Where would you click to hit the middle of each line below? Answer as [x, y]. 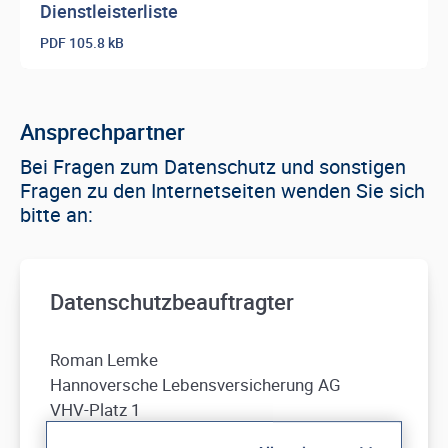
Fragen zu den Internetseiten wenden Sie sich [222, 190]
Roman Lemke [104, 359]
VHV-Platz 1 [95, 409]
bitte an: [56, 214]
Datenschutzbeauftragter [172, 301]
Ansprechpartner [102, 131]
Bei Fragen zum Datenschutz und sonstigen [213, 166]
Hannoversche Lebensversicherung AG [195, 384]
